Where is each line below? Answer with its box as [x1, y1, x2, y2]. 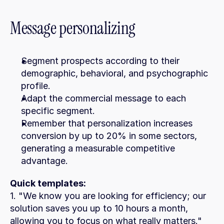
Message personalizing [10, 17, 135, 39]
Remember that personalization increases [21, 118, 192, 128]
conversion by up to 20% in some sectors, [21, 130, 197, 141]
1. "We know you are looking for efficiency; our [10, 190, 206, 201]
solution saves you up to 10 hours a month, [10, 203, 188, 213]
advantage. [21, 155, 68, 166]
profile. [21, 80, 50, 91]
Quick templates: [10, 178, 86, 188]
